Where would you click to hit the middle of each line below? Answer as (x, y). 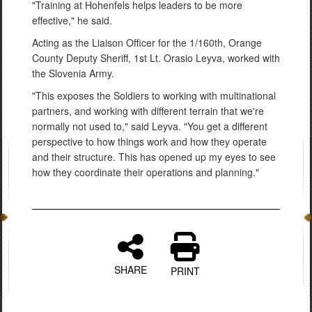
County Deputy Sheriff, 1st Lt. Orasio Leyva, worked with (156, 57)
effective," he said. (72, 20)
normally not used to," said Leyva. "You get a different (150, 126)
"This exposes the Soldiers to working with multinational (154, 95)
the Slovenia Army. (73, 73)
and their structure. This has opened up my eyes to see (154, 156)
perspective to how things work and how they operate (149, 141)
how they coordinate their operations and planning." (146, 172)
